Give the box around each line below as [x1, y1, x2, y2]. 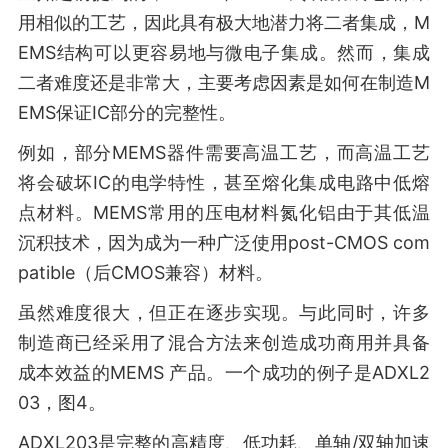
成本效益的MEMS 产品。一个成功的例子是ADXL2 [18, 362, 430, 383]
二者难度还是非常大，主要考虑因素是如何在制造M [18, 72, 430, 93]
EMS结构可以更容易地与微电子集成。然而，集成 [18, 42, 430, 63]
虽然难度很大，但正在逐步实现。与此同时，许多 [18, 302, 430, 323]
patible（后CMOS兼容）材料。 [18, 262, 273, 283]
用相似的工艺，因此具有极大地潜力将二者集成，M [18, 12, 430, 33]
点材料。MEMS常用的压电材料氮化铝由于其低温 [18, 202, 430, 223]
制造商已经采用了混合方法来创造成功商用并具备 [18, 332, 430, 353]
